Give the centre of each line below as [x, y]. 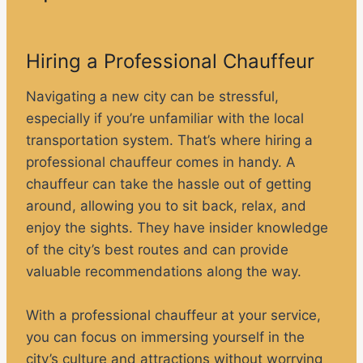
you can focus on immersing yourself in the [165, 337]
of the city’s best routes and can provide [157, 250]
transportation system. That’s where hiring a [169, 141]
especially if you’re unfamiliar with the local [165, 119]
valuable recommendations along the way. [164, 272]
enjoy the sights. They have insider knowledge [177, 228]
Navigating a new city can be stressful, [152, 97]
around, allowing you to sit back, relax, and [166, 206]
